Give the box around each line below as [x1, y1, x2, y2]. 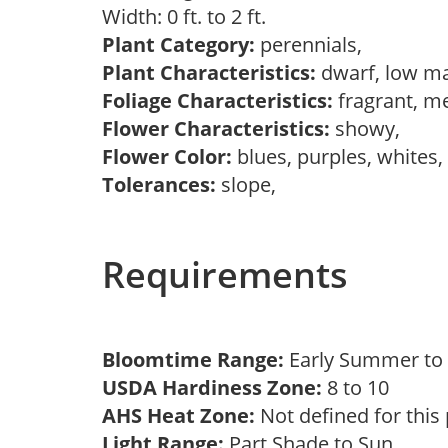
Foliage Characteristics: [102, 87, 333, 114]
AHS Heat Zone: [102, 402, 255, 429]
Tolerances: [102, 171, 216, 198]
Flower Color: [102, 143, 232, 170]
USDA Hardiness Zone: [102, 374, 322, 401]
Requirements [102, 250, 348, 299]
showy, [330, 115, 410, 142]
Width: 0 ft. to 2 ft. [102, 3, 276, 30]
